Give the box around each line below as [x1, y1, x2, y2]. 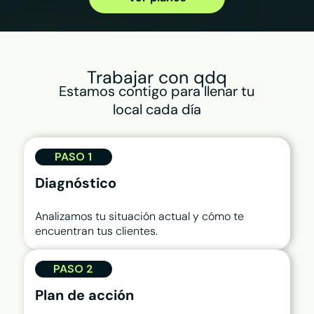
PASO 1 [55, 149, 93, 164]
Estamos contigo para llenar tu [59, 82, 255, 101]
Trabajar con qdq [87, 66, 227, 90]
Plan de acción [34, 285, 137, 304]
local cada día [112, 100, 201, 119]
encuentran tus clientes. [34, 223, 158, 238]
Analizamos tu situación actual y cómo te [34, 208, 244, 224]
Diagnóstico [34, 173, 120, 192]
